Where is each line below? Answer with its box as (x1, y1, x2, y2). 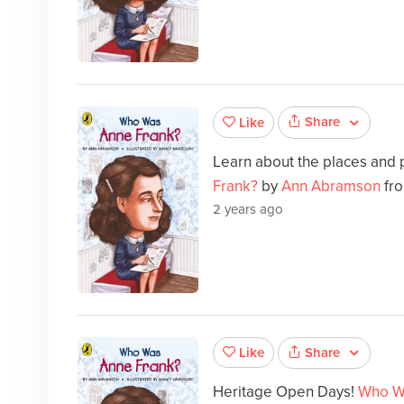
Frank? (212, 176, 258, 196)
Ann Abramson (280, 176, 381, 196)
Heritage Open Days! (212, 381, 358, 401)
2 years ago (212, 200, 283, 217)
